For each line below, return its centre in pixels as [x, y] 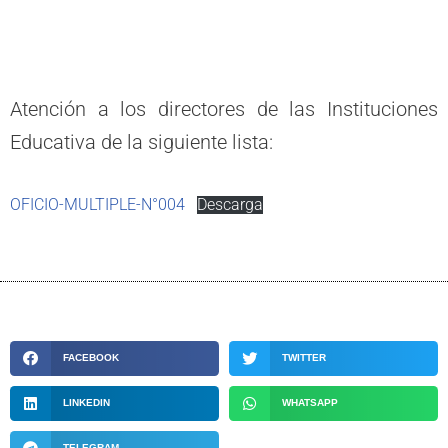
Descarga [229, 204]
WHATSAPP [309, 403]
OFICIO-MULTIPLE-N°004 [97, 204]
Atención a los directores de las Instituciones [224, 109]
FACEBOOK [90, 358]
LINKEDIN [86, 403]
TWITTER [303, 358]
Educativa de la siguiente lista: [141, 142]
